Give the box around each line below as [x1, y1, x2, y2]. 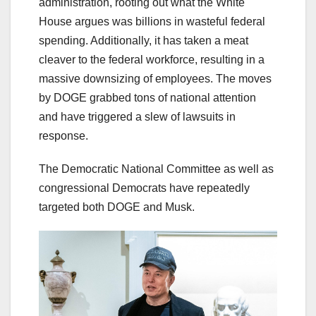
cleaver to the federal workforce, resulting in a [39, 53, 265, 66]
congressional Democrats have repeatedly [39, 181, 250, 194]
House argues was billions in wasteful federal [39, 15, 265, 28]
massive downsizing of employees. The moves [39, 72, 272, 85]
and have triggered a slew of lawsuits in [39, 110, 236, 123]
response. [39, 129, 88, 142]
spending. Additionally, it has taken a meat [39, 34, 248, 47]
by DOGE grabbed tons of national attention [39, 91, 256, 104]
